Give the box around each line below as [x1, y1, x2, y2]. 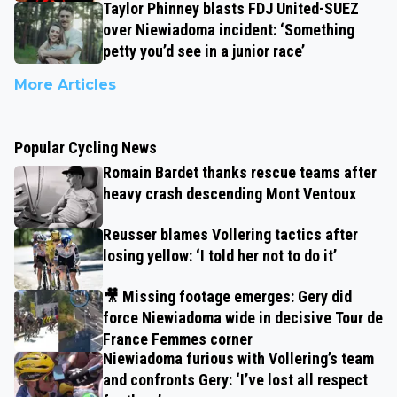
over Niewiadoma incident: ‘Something [103, 19, 354, 39]
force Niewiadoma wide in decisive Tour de [103, 307, 383, 327]
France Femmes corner [103, 329, 253, 348]
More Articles [14, 75, 116, 93]
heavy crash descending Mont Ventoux [103, 183, 356, 203]
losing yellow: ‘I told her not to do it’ [103, 245, 337, 265]
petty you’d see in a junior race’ [103, 41, 305, 60]
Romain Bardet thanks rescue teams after [103, 162, 377, 182]
